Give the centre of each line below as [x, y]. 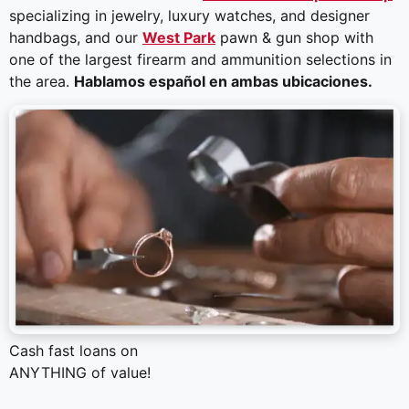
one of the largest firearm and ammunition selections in [200, 59]
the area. [42, 81]
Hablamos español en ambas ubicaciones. [223, 81]
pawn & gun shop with [294, 37]
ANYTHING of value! [80, 373]
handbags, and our [76, 37]
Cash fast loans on [73, 351]
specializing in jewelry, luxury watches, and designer [189, 15]
